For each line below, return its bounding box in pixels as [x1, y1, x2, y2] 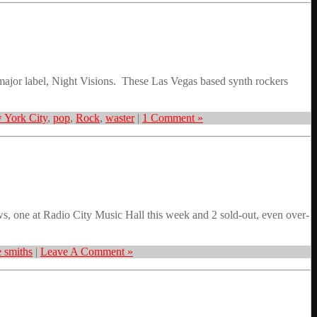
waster [105, 112, 134, 125]
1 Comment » [142, 112, 203, 125]
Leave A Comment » [40, 246, 133, 258]
